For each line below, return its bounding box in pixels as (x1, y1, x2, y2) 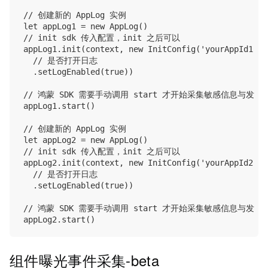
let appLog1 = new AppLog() (23, 22, 148, 32)
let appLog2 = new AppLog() (23, 135, 148, 145)
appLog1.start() (23, 101, 95, 111)
